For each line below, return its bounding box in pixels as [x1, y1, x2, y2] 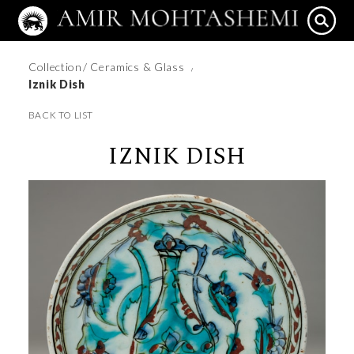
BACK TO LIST [28, 108, 94, 121]
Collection [28, 59, 82, 73]
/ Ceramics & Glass [82, 59, 188, 73]
